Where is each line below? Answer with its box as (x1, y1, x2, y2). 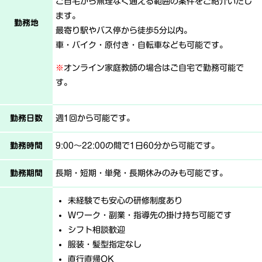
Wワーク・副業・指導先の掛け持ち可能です (68, 211, 232, 219)
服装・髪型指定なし (68, 240, 142, 249)
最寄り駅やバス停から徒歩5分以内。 (56, 26, 192, 35)
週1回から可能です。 (56, 114, 135, 122)
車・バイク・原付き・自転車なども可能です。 (56, 41, 227, 49)
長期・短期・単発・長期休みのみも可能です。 (56, 169, 227, 177)
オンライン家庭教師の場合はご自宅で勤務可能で (64, 64, 244, 72)
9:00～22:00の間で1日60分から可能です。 (56, 142, 219, 150)
